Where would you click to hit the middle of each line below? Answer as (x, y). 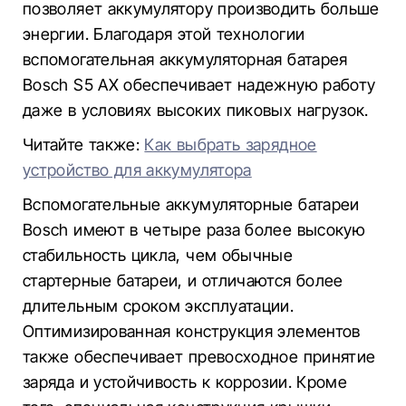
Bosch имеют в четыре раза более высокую (194, 230)
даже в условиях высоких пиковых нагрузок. (196, 110)
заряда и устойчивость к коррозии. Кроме (185, 382)
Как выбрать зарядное (231, 145)
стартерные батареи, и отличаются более (183, 280)
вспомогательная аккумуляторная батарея (185, 59)
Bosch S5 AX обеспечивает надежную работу (199, 85)
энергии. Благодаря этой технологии (164, 34)
